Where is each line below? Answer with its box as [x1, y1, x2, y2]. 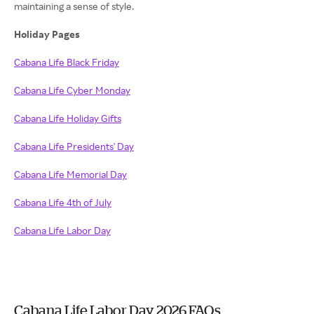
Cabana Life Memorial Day [14, 168, 127, 180]
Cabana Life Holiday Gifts [14, 112, 121, 124]
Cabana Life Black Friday [14, 56, 119, 68]
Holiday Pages [14, 28, 82, 40]
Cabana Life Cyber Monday [14, 84, 130, 96]
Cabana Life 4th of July [14, 196, 111, 208]
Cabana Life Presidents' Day [14, 140, 134, 152]
